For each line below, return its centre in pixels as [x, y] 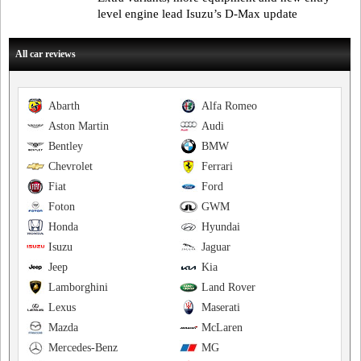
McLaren [222, 328]
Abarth [64, 106]
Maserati [220, 308]
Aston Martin [79, 127]
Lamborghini [78, 288]
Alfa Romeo [229, 106]
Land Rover [228, 288]
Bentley [66, 147]
